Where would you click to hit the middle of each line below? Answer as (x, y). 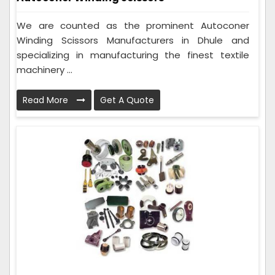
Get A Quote (127, 100)
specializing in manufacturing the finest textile (133, 55)
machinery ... (45, 70)
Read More (47, 100)
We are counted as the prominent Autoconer (133, 26)
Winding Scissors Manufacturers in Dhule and (133, 41)
